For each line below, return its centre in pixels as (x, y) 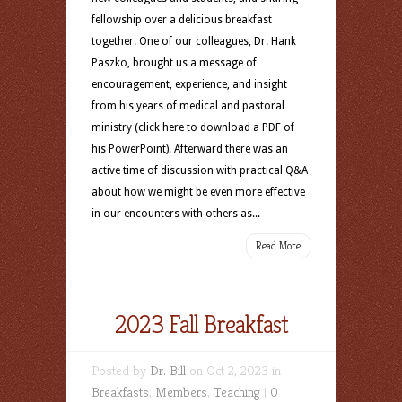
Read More (278, 245)
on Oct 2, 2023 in (233, 370)
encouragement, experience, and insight (189, 84)
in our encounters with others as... (176, 214)
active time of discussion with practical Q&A (200, 170)
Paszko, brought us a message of (174, 63)
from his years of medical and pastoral (188, 106)
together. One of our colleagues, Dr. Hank (194, 41)
